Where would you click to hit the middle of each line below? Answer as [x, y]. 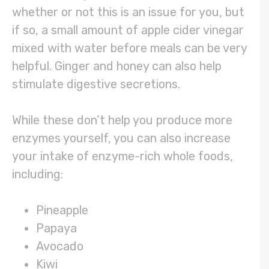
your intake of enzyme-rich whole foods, [122, 156]
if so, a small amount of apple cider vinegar [128, 30]
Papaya [56, 228]
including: [39, 174]
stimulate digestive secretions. [98, 84]
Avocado [60, 246]
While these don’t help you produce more [122, 120]
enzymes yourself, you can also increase [121, 138]
